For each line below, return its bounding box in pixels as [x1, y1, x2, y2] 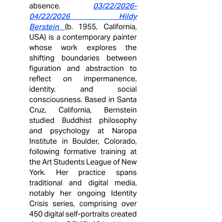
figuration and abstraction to [29, 63, 137, 73]
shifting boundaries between [29, 53, 137, 62]
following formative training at [29, 147, 137, 156]
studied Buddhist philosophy [29, 115, 137, 125]
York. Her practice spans [29, 167, 137, 177]
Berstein [29, 22, 59, 31]
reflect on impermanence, [29, 74, 137, 83]
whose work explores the [29, 43, 137, 52]
